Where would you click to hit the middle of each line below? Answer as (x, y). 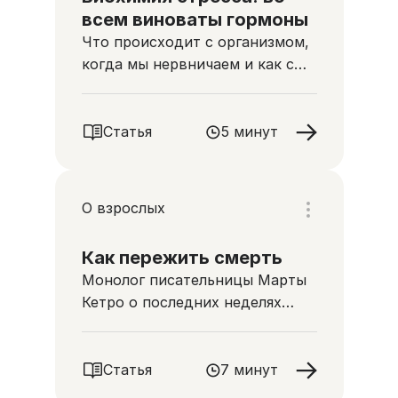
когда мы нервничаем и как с (187, 64)
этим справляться (146, 86)
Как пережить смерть (182, 258)
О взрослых (123, 207)
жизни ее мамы (136, 324)
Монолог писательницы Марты (194, 280)
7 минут (249, 370)
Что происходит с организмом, (195, 42)
